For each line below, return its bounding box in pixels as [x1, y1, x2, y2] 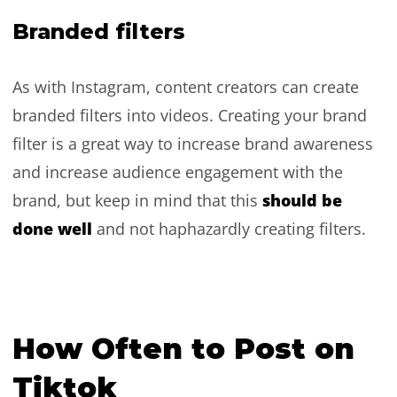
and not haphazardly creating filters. [96, 217, 366, 239]
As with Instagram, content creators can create [12, 75, 359, 97]
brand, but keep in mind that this [12, 189, 262, 211]
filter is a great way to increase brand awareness [12, 132, 373, 154]
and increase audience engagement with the [12, 160, 343, 183]
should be [261, 188, 342, 212]
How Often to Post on [12, 331, 354, 366]
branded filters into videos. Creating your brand [12, 104, 367, 126]
